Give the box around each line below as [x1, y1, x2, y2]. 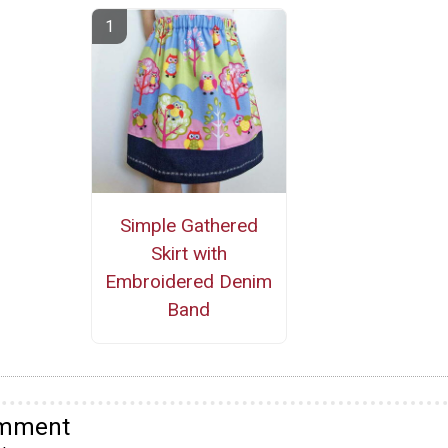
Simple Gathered [119, 214, 258, 238]
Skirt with [150, 242, 227, 266]
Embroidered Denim [105, 270, 273, 294]
